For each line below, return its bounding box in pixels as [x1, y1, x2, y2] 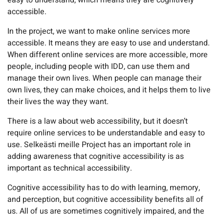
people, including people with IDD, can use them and [7, 61, 190, 73]
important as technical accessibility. [7, 162, 132, 175]
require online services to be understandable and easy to [7, 127, 205, 139]
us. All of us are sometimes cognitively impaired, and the [7, 205, 204, 218]
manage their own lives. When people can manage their [7, 72, 201, 85]
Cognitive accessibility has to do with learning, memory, [7, 182, 200, 194]
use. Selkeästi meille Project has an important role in [7, 139, 191, 151]
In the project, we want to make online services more [7, 25, 190, 38]
